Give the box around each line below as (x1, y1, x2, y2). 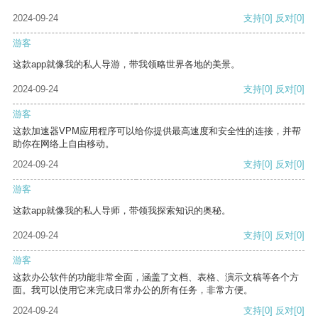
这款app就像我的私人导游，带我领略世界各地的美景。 (13, 59, 240, 70)
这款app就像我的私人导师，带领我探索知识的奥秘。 (13, 205, 231, 216)
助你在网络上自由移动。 (13, 138, 114, 150)
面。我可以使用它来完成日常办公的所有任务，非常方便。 (13, 285, 253, 296)
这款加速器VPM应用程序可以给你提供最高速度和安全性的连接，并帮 (13, 126, 301, 137)
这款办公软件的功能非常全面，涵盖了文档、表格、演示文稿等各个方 (13, 272, 299, 283)
